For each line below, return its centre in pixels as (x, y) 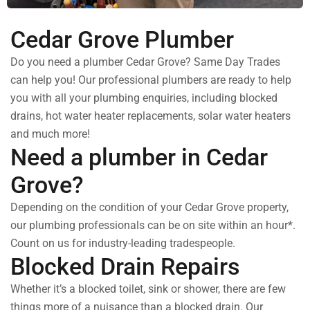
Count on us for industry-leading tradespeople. (123, 244)
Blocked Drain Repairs (125, 267)
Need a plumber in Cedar (139, 157)
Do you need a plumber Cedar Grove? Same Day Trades (145, 62)
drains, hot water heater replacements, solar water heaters (151, 116)
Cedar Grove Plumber (122, 40)
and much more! (50, 134)
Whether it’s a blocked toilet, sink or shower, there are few (148, 289)
